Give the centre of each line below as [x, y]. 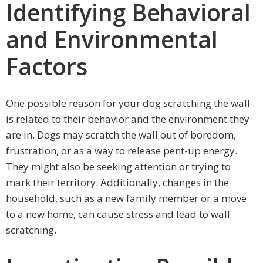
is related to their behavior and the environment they [128, 119]
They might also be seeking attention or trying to [118, 167]
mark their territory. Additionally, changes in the [117, 183]
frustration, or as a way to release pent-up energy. [122, 151]
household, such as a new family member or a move [126, 198]
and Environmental [112, 39]
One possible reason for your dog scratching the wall [128, 103]
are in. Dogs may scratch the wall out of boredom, [121, 135]
